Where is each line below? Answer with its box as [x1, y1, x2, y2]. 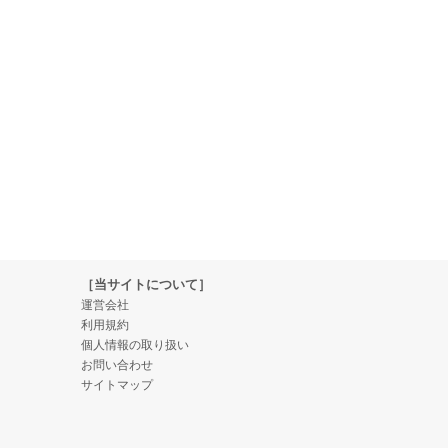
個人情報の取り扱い [81, 338, 189, 352]
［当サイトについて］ [81, 277, 211, 292]
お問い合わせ [81, 358, 153, 372]
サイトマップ [81, 378, 153, 392]
